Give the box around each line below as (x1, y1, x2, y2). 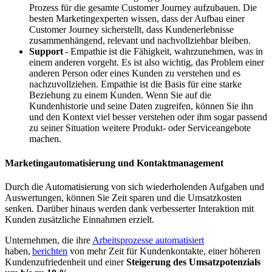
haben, (5, 245, 32, 256)
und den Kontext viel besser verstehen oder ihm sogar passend (29, 112, 267, 123)
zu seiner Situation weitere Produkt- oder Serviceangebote (29, 123, 251, 134)
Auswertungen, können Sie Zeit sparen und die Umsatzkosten (5, 192, 242, 203)
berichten (32, 245, 67, 256)
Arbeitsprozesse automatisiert (92, 234, 204, 245)
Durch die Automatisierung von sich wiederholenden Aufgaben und (5, 181, 264, 192)
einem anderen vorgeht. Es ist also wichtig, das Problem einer (29, 57, 264, 68)
